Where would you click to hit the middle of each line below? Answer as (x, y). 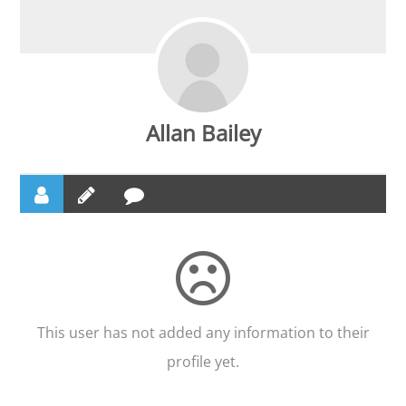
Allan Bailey (203, 132)
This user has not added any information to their (203, 332)
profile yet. (203, 361)
